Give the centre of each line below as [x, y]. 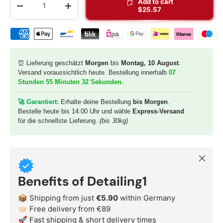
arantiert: [45, 102]
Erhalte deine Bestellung [96, 102]
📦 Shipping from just [57, 198]
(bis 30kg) [114, 121]
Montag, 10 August [150, 63]
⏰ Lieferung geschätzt [52, 63]
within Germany [147, 198]
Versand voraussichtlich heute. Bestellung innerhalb [93, 73]
